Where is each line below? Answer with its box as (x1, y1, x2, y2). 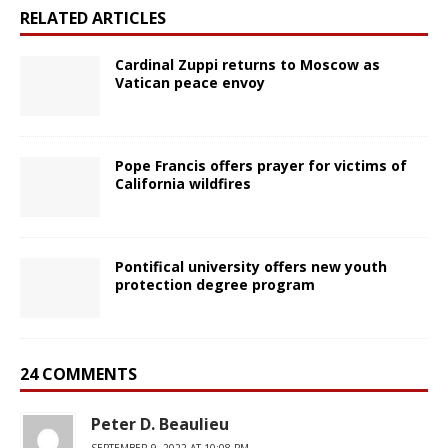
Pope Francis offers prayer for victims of (115, 155, 407, 175)
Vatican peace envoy (115, 72, 265, 92)
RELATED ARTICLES (20, 6, 166, 29)
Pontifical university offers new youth (115, 257, 387, 277)
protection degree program (115, 275, 315, 295)
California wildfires (115, 173, 251, 193)
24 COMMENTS (20, 363, 137, 386)
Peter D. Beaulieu (91, 413, 229, 436)
